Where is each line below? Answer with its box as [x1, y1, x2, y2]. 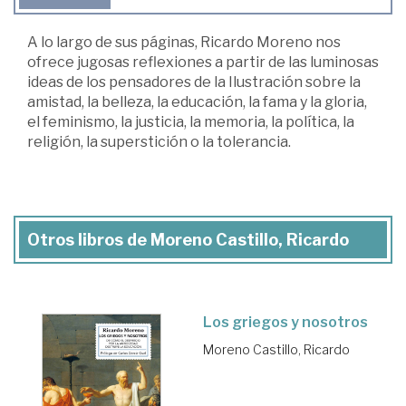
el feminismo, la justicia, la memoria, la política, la [27, 113, 354, 131]
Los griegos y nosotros [203, 314, 368, 332]
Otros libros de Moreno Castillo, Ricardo [27, 230, 349, 250]
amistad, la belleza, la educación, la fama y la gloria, [27, 93, 367, 111]
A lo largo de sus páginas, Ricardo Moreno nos [27, 34, 341, 52]
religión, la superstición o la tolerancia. [27, 133, 291, 151]
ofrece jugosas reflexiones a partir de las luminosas [27, 53, 379, 72]
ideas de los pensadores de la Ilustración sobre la [27, 73, 361, 92]
